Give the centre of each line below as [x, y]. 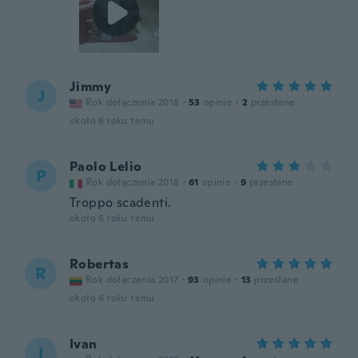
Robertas [99, 264]
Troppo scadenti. [121, 203]
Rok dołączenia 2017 [132, 280]
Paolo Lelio [106, 167]
